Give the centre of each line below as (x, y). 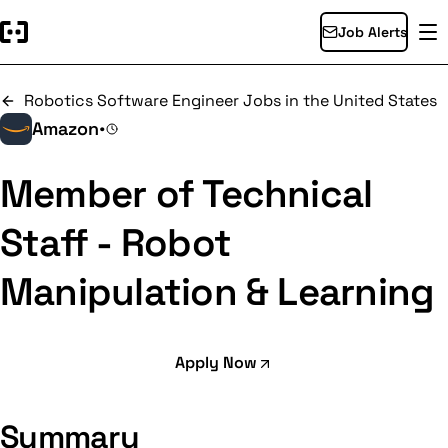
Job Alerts (372, 32)
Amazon (65, 128)
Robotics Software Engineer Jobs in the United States (230, 100)
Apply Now (216, 362)
